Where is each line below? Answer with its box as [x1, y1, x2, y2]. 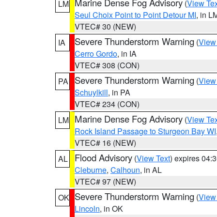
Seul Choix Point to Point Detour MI [75, 9, 196, 20]
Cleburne [75, 164, 107, 175]
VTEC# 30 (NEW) [75, 21, 136, 32]
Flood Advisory [75, 151, 132, 164]
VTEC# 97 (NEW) [75, 176, 136, 187]
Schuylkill [75, 87, 108, 98]
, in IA [117, 48, 137, 59]
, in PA [108, 87, 130, 98]
